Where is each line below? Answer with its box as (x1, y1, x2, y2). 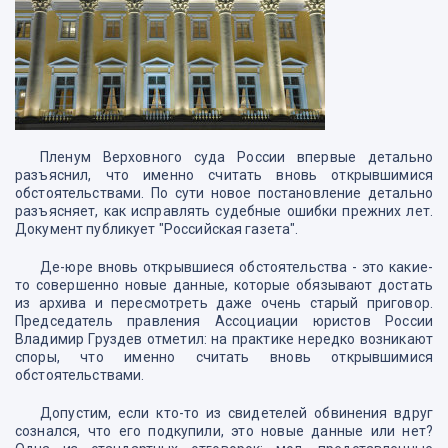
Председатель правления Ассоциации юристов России (15, 313, 433, 329)
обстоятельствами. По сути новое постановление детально (15, 185, 433, 201)
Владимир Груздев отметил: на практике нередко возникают (15, 331, 433, 347)
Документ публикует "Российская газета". (15, 221, 299, 237)
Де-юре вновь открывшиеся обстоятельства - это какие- (40, 259, 433, 275)
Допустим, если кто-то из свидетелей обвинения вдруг (40, 405, 433, 421)
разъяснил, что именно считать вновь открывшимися (15, 167, 433, 183)
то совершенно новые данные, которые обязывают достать (15, 277, 433, 293)
